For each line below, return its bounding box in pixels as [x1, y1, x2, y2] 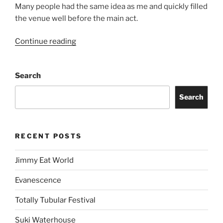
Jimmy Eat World [15, 155, 74, 165]
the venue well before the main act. [15, 13, 138, 23]
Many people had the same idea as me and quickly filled [15, 1, 208, 11]
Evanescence [15, 175, 61, 185]
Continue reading [15, 37, 76, 46]
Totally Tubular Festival [15, 195, 96, 205]
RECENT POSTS [15, 131, 82, 140]
